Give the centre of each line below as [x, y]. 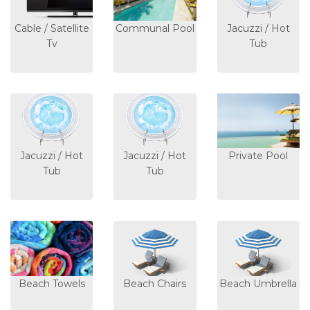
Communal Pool [155, 28]
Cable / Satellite [52, 28]
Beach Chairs [155, 283]
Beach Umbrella [258, 283]
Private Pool [258, 156]
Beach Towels [52, 283]
